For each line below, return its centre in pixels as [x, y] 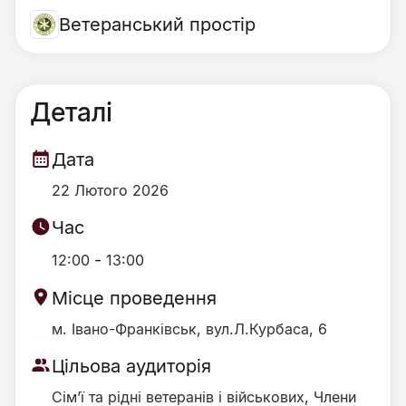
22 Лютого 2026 [110, 190]
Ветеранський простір [157, 24]
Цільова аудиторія [131, 366]
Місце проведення [134, 298]
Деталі [71, 112]
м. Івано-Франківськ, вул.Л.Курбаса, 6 [189, 329]
